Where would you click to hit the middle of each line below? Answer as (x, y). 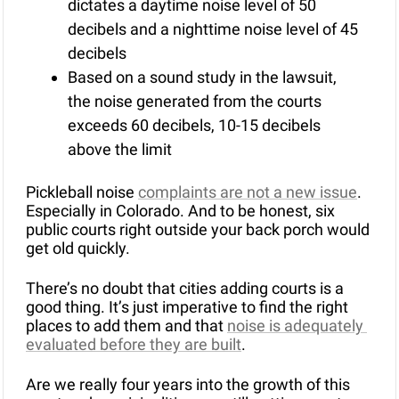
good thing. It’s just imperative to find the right (187, 307)
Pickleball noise (82, 192)
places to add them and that (126, 326)
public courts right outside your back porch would (198, 230)
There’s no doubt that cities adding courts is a (185, 289)
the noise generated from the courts (195, 102)
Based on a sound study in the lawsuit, (202, 77)
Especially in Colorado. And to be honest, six (180, 211)
